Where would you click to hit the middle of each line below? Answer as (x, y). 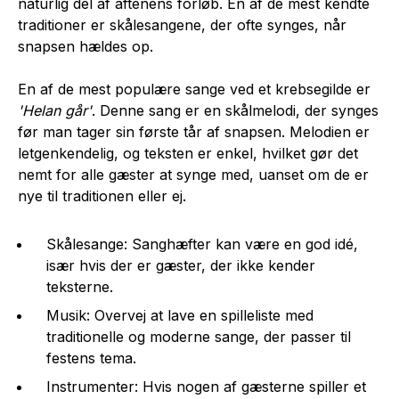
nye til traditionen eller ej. (102, 196)
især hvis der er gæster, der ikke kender (181, 266)
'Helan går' (55, 111)
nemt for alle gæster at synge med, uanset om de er (193, 175)
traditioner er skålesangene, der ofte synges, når (182, 25)
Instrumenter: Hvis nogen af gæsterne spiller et (206, 387)
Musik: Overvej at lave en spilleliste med (180, 316)
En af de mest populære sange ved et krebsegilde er (194, 90)
